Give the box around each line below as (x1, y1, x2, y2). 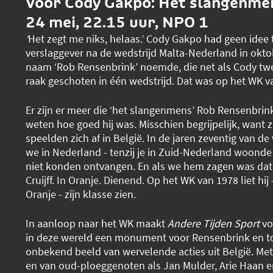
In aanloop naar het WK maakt (25, 216, 168, 230)
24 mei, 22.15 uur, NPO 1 (25, 12, 208, 32)
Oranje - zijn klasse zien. (25, 186, 136, 201)
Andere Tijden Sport (167, 216, 260, 230)
